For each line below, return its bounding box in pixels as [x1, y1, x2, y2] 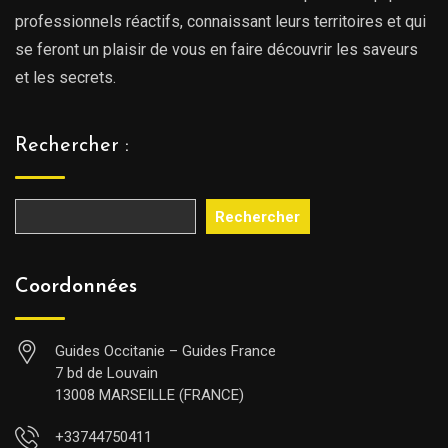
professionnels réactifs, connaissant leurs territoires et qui [15, 12, 426, 32]
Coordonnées [15, 277, 137, 298]
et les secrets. [15, 68, 116, 88]
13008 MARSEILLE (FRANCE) [55, 386, 244, 405]
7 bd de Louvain [55, 364, 158, 383]
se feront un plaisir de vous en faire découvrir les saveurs [15, 40, 418, 60]
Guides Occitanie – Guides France [55, 342, 276, 361]
